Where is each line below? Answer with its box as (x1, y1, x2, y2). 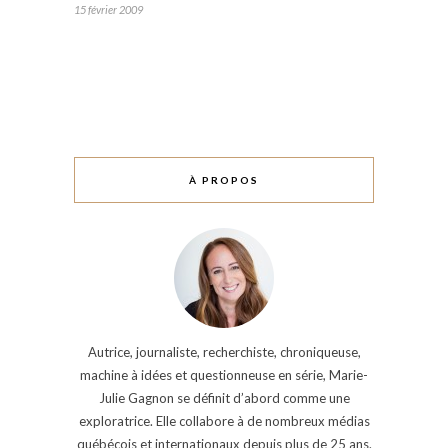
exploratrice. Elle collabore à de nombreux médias (78, 412, 370, 429)
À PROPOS (189, 173, 259, 186)
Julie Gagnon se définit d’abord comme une (98, 389, 350, 406)
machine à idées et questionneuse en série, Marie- (80, 366, 368, 383)
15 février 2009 (74, 2, 143, 16)
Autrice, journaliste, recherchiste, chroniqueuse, (87, 343, 361, 360)
